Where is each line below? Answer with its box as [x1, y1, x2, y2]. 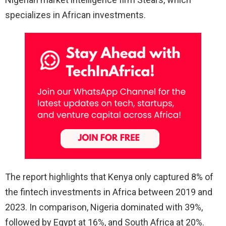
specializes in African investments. [5, 9, 146, 20]
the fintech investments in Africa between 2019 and [5, 186, 212, 197]
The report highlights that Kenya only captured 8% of [5, 171, 213, 182]
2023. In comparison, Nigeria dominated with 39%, [5, 201, 203, 212]
